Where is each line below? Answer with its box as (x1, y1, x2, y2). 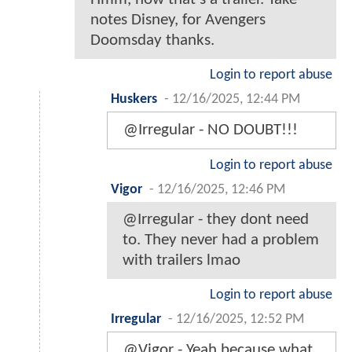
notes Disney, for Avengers (90, 11, 266, 28)
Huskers (111, 92, 157, 106)
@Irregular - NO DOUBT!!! (123, 121, 298, 138)
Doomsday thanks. (90, 31, 214, 49)
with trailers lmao (123, 251, 240, 269)
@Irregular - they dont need (123, 211, 309, 228)
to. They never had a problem (123, 231, 319, 248)
